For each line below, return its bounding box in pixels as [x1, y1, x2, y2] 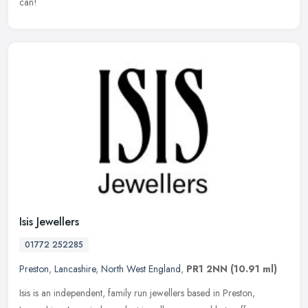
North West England [101, 262, 181, 276]
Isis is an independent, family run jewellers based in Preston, [19, 286, 255, 300]
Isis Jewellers [19, 214, 79, 230]
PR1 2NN [186, 262, 228, 276]
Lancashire [54, 262, 96, 276]
